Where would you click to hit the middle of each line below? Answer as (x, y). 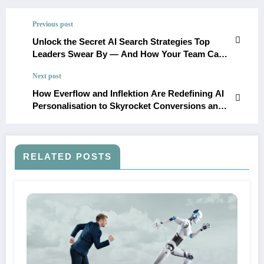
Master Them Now (70, 67)
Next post (47, 76)
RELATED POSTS (67, 157)
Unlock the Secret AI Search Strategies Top (121, 42)
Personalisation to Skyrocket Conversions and (128, 106)
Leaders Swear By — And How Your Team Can (128, 54)
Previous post (53, 24)
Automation (57, 118)
